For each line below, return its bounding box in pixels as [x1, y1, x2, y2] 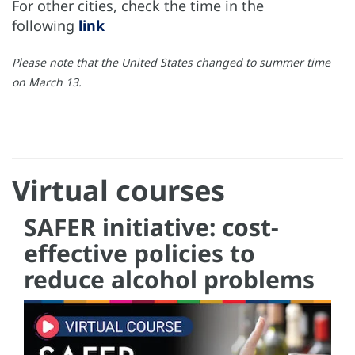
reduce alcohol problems [24, 262, 315, 296]
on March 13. [12, 74, 82, 90]
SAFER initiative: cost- [24, 210, 279, 243]
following [12, 15, 78, 35]
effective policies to [24, 236, 255, 269]
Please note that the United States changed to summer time [12, 54, 330, 70]
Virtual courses [12, 170, 225, 210]
